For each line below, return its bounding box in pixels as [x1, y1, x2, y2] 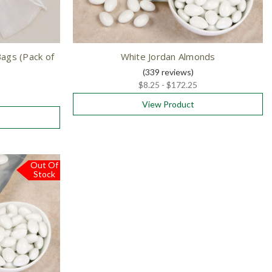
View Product [141, 99, 194, 110]
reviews [159, 67, 191, 78]
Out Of [30, 160, 59, 171]
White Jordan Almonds [120, 50, 216, 63]
